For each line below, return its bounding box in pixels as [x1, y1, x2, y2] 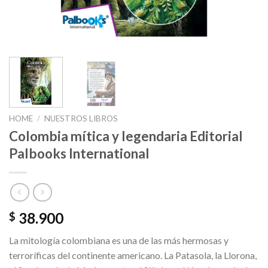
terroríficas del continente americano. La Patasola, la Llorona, [9, 249, 257, 261]
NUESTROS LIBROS [44, 113, 118, 123]
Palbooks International [9, 145, 150, 162]
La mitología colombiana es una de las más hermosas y [9, 234, 229, 246]
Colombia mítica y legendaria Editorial [9, 127, 243, 144]
